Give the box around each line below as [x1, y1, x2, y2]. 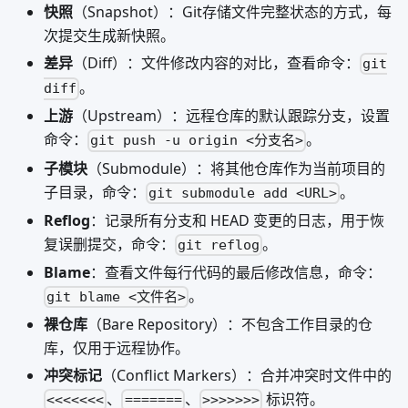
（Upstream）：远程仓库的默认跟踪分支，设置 [73, 106, 390, 127]
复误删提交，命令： [44, 233, 175, 254]
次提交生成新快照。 [44, 25, 175, 46]
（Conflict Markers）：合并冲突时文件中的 [102, 365, 392, 386]
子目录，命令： [44, 181, 146, 202]
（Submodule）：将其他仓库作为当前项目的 [87, 158, 385, 178]
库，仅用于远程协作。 [44, 338, 189, 359]
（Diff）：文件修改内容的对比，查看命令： [73, 52, 360, 73]
